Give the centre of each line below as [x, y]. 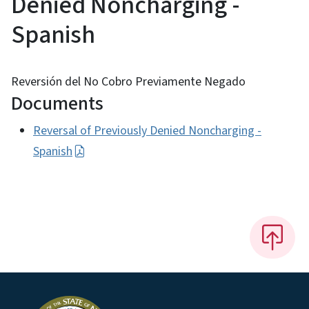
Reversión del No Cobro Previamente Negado [128, 82]
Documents [57, 104]
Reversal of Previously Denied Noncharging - [147, 131]
